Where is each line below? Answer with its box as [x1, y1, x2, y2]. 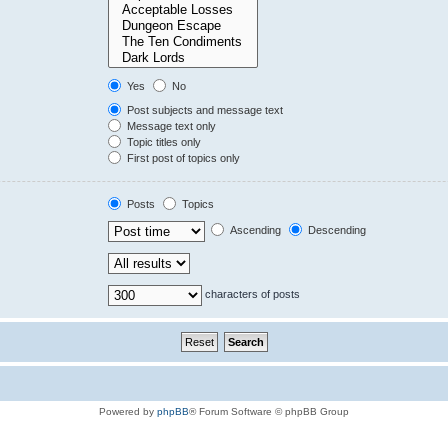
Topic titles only [124, 135, 202, 148]
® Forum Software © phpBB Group [189, 405, 349, 417]
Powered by [99, 405, 157, 417]
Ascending [227, 223, 282, 236]
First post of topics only [124, 151, 241, 164]
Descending [305, 223, 367, 236]
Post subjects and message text [124, 103, 284, 116]
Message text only [124, 119, 217, 132]
